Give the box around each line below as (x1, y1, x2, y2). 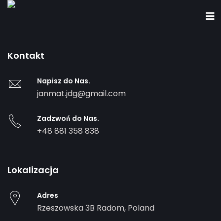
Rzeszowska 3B (37, 202, 95, 214)
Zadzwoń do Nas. (37, 113, 99, 123)
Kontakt (7, 49, 44, 62)
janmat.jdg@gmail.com (37, 88, 126, 99)
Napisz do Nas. (37, 76, 90, 86)
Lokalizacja (7, 164, 59, 176)
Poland (128, 202, 154, 214)
